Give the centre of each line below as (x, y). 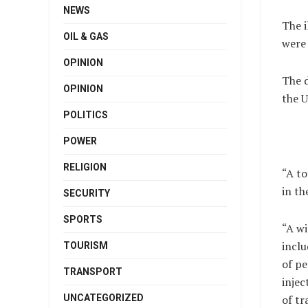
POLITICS (86, 114)
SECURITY (87, 193)
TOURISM (86, 245)
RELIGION (85, 167)
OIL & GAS (86, 36)
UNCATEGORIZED (103, 297)
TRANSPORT (93, 271)
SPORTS (83, 219)
